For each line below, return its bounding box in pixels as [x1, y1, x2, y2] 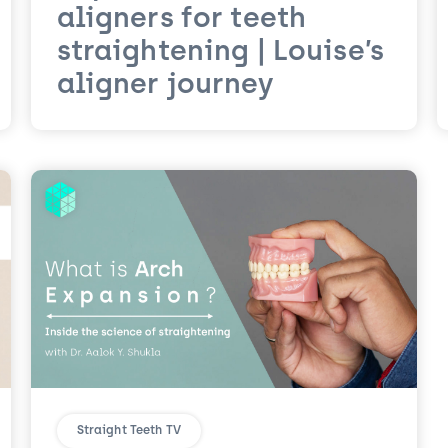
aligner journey [56, 71, 273, 100]
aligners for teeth [56, 5, 307, 34]
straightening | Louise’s [56, 38, 385, 67]
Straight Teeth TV [76, 424, 182, 437]
